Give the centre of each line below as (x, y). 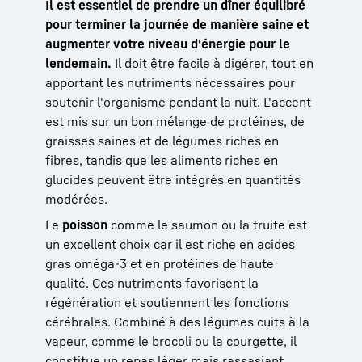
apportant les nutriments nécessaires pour (170, 82)
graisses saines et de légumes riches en (162, 140)
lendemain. (78, 63)
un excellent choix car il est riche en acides (170, 244)
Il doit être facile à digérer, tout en (213, 63)
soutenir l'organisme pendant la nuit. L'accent (178, 101)
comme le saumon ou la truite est (207, 224)
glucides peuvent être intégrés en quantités (173, 179)
